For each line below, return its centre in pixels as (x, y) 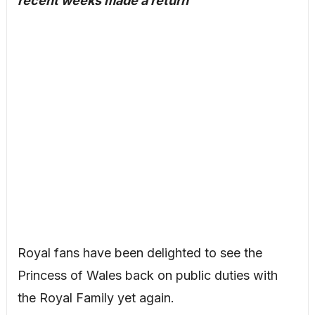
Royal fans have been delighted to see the (140, 253)
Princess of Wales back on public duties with (147, 275)
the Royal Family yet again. (96, 298)
